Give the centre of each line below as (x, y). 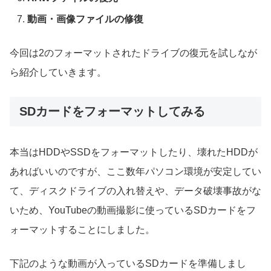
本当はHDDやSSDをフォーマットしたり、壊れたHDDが (134, 152)
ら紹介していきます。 (58, 73)
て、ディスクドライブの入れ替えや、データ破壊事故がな (135, 191)
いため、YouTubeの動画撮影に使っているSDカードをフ (133, 211)
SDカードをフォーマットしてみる (112, 112)
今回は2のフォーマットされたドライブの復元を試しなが (133, 53)
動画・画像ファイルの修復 (86, 19)
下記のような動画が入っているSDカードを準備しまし (128, 264)
